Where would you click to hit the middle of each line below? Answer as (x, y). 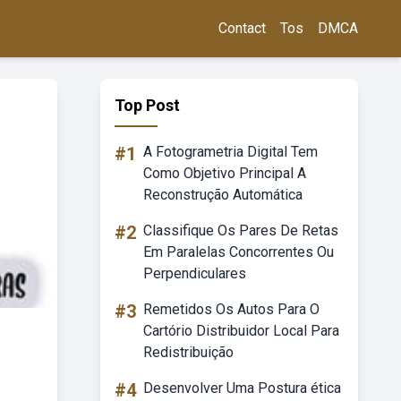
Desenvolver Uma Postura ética (242, 388)
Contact (242, 28)
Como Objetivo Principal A (225, 173)
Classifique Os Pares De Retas (241, 230)
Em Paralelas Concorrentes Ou (239, 252)
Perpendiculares (195, 273)
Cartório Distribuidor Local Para (241, 331)
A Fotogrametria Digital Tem (230, 152)
